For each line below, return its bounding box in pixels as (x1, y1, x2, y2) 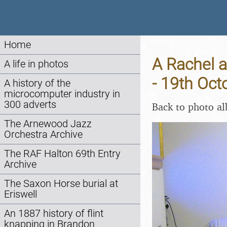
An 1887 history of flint (4, 208, 103, 219)
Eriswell (4, 188, 37, 200)
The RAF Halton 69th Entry (4, 148, 121, 160)
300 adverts (4, 99, 56, 110)
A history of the (4, 78, 70, 89)
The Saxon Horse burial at (4, 178, 118, 190)
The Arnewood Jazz (4, 118, 92, 130)
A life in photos (4, 58, 68, 70)
